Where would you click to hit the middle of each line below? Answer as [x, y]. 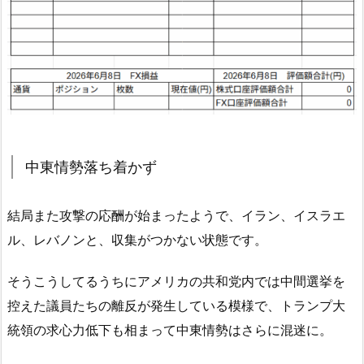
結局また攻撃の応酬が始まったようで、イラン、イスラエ [176, 215]
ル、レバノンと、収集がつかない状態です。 [137, 239]
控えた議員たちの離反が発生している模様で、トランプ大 [176, 305]
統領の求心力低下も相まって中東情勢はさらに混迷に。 [170, 329]
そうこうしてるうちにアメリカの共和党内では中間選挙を [176, 281]
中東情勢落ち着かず [91, 167]
